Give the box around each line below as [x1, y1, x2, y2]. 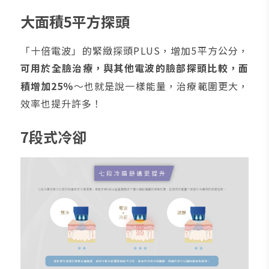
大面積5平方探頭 [20, 10, 130, 32]
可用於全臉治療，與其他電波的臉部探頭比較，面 [20, 60, 249, 75]
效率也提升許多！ [20, 95, 103, 110]
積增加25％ [20, 78, 74, 93]
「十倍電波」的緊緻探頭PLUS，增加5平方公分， [20, 43, 249, 58]
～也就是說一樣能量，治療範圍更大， [73, 78, 249, 93]
